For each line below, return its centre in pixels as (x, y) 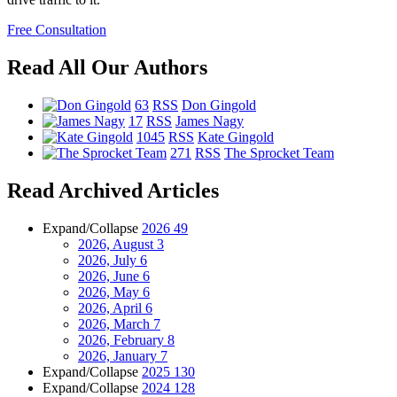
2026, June (110, 276)
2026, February (123, 339)
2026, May (110, 292)
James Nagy (210, 121)
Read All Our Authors (107, 67)
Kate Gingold (236, 136)
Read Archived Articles (113, 190)
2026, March (116, 323)
